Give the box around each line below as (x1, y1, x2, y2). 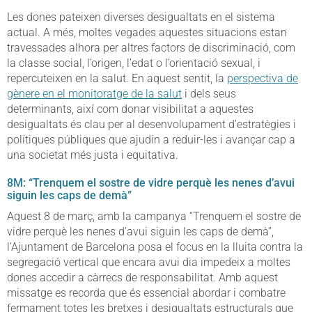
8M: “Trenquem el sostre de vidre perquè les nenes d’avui (7, 176, 295, 190)
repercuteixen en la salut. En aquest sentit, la (7, 72, 227, 86)
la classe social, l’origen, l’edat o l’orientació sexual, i (7, 56, 260, 70)
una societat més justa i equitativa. (7, 148, 178, 162)
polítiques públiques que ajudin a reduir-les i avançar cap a (7, 133, 295, 147)
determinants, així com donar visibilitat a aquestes (7, 102, 253, 116)
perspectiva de (227, 72, 298, 86)
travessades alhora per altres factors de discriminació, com (7, 41, 295, 55)
